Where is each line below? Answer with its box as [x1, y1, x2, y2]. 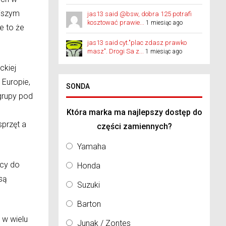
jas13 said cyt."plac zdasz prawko [87, 39, 187, 46]
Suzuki [77, 180, 100, 190]
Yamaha [77, 142, 106, 151]
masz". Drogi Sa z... [87, 47, 144, 55]
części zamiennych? [96, 122, 172, 131]
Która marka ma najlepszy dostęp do [66, 107, 202, 117]
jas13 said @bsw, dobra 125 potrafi [87, 10, 192, 18]
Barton [77, 199, 101, 209]
